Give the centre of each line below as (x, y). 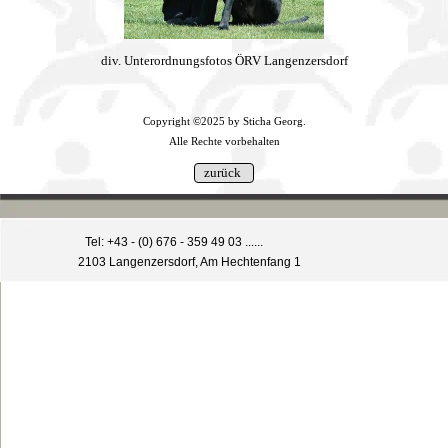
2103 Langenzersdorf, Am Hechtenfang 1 (189, 261)
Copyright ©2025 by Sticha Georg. (224, 121)
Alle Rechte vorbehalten (224, 141)
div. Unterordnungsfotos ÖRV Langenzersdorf (224, 60)
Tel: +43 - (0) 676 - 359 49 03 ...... (174, 241)
